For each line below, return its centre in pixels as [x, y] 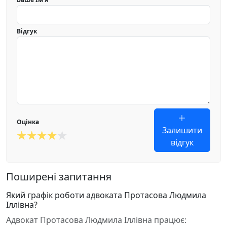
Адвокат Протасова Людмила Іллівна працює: [96, 220]
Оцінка [28, 122]
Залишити [182, 130]
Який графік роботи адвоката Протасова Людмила [106, 195]
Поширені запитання [59, 177]
